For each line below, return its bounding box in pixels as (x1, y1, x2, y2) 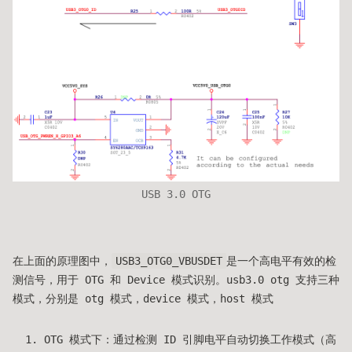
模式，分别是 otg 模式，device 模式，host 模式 (13, 292, 273, 306)
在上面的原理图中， (13, 255, 112, 268)
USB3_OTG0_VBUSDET (115, 255, 222, 268)
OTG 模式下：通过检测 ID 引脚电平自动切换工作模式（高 (44, 333, 336, 346)
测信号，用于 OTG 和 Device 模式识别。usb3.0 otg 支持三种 (13, 273, 339, 287)
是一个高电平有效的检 (226, 255, 336, 268)
